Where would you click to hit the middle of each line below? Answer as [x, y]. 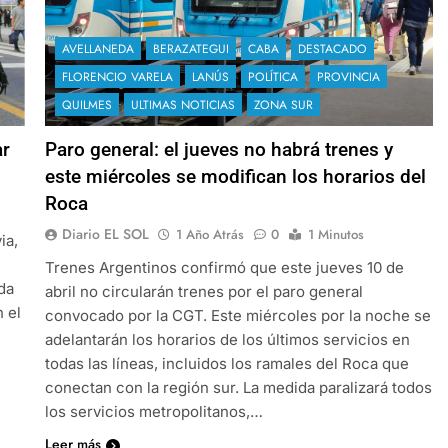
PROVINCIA [348, 76]
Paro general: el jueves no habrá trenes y [218, 149]
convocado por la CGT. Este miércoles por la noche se [237, 315]
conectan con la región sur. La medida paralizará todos [238, 387]
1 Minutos [335, 234]
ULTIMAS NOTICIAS [182, 104]
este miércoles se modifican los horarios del [235, 176]
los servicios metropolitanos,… [153, 411]
